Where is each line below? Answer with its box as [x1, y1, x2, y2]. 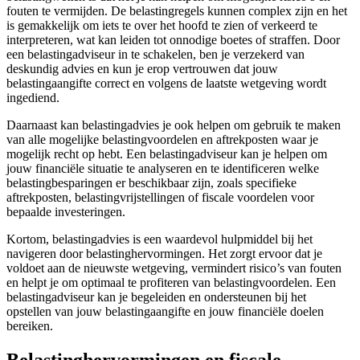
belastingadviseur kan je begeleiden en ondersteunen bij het [6, 289, 306, 304]
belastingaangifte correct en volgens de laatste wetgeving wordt [6, 76, 326, 90]
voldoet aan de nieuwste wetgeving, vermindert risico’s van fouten [6, 260, 342, 275]
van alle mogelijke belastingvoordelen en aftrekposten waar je [6, 132, 318, 146]
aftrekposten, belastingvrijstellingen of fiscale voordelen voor [6, 190, 314, 204]
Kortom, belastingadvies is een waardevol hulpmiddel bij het [6, 231, 313, 246]
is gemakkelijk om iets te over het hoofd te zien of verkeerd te [6, 18, 317, 32]
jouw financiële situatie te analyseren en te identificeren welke [6, 161, 319, 175]
